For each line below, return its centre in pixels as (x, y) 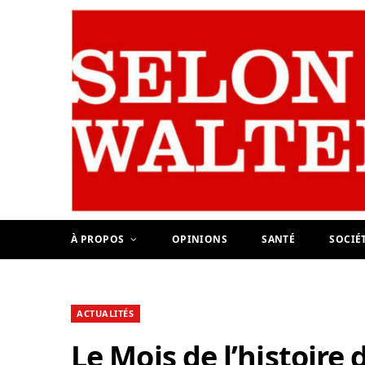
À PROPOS (98, 240)
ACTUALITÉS (106, 314)
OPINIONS (200, 240)
